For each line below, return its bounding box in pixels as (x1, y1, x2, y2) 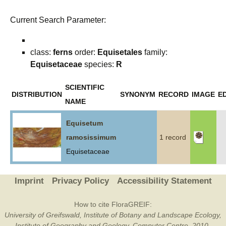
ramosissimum (66, 133, 116, 141)
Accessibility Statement (117, 176, 212, 186)
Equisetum (66, 119, 103, 127)
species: (82, 60, 116, 69)
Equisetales (97, 48, 142, 56)
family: (142, 48, 167, 56)
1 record (159, 133, 186, 141)
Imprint (14, 176, 44, 186)
